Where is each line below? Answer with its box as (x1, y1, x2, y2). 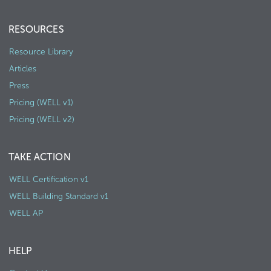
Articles (9, 64, 36, 74)
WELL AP (9, 208, 43, 218)
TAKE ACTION (8, 151, 71, 163)
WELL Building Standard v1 (9, 191, 108, 201)
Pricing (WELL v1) (9, 97, 73, 108)
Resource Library (9, 47, 73, 57)
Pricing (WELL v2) (9, 114, 74, 125)
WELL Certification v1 (9, 174, 88, 184)
